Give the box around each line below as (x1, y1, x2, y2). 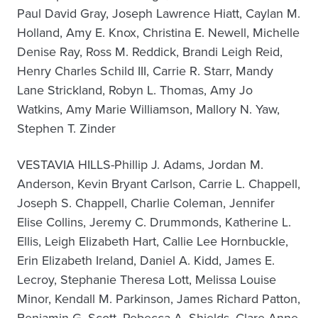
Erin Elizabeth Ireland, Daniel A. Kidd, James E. (17, 251, 275, 270)
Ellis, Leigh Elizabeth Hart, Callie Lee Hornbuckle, (17, 232, 288, 251)
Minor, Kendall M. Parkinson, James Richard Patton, (17, 290, 300, 308)
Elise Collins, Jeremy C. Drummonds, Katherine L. (17, 213, 291, 231)
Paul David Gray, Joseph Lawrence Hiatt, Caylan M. (17, 4, 300, 23)
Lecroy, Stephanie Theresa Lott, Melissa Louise (17, 270, 276, 289)
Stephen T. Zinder (17, 119, 116, 138)
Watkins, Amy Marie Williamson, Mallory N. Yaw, (17, 100, 280, 119)
